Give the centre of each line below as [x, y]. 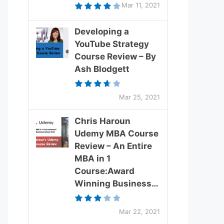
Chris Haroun [102, 121]
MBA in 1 [92, 158]
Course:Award [104, 171]
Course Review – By [115, 56]
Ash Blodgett [102, 69]
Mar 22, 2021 [139, 211]
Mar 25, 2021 [139, 97]
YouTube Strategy [112, 44]
